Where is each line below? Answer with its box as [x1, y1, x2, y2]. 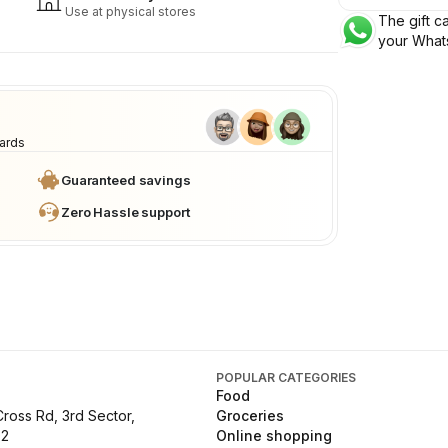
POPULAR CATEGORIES [216, 370, 356, 385]
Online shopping [216, 427, 332, 444]
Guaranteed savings [61, 172, 191, 188]
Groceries [216, 407, 284, 424]
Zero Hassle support [61, 204, 190, 220]
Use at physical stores [65, 4, 196, 19]
